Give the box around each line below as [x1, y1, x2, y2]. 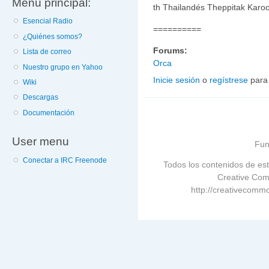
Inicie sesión [153, 74, 200, 85]
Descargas [23, 93, 59, 102]
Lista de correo [23, 47, 72, 56]
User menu [12, 134, 69, 148]
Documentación [23, 108, 75, 117]
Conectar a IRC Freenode [23, 156, 107, 165]
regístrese [210, 74, 248, 85]
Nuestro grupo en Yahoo [23, 62, 103, 71]
